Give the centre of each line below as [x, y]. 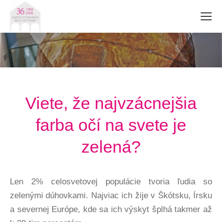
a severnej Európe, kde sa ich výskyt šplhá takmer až [111, 209]
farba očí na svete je [111, 125]
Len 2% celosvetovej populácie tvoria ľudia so [111, 182]
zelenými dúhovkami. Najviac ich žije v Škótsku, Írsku [111, 195]
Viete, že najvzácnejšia [111, 103]
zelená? [111, 147]
